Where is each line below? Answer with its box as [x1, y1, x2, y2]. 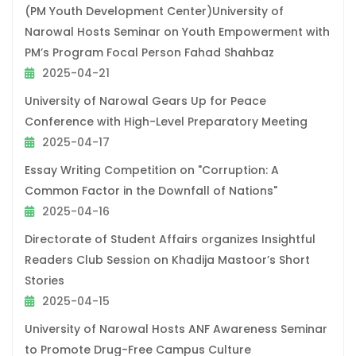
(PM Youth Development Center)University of [25, 2, 284, 19]
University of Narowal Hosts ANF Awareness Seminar [25, 320, 327, 337]
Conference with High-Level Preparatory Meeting [25, 113, 308, 130]
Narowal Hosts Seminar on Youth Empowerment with [25, 23, 330, 40]
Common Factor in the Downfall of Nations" [25, 182, 277, 199]
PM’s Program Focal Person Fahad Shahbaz [25, 44, 274, 60]
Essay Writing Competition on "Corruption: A [25, 161, 279, 178]
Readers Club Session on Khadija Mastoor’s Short [25, 251, 310, 268]
